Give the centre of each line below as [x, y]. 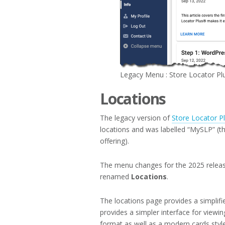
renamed [116, 177]
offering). [115, 141]
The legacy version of [136, 118]
